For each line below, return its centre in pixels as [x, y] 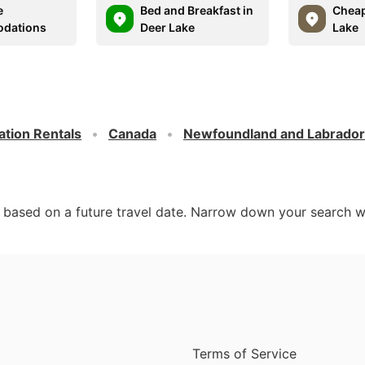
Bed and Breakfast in [197, 10]
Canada [132, 133]
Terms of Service [244, 353]
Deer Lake [168, 27]
